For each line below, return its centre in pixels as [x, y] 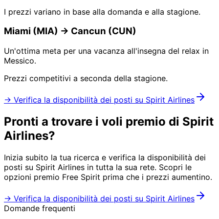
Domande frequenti [40, 208]
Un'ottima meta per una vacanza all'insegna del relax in [106, 51]
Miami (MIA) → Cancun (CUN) [70, 31]
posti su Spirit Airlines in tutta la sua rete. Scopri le [98, 167]
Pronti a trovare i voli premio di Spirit [109, 122]
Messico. [20, 61]
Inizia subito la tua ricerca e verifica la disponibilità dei [105, 157]
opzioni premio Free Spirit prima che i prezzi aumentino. [108, 177]
